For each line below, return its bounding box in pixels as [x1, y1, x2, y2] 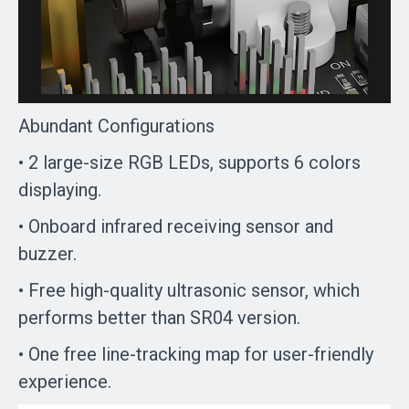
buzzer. [18, 243, 81, 266]
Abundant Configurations [18, 115, 215, 138]
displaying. [18, 179, 133, 202]
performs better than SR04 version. [18, 307, 300, 330]
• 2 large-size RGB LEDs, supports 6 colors [18, 152, 361, 174]
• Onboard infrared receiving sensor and [18, 215, 333, 238]
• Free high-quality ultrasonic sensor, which [18, 279, 360, 302]
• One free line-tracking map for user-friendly [18, 343, 373, 366]
